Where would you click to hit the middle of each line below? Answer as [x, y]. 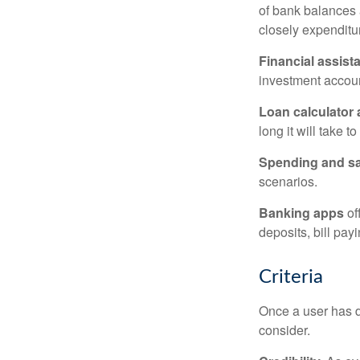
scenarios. [288, 181]
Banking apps [301, 213]
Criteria [291, 277]
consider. [284, 330]
